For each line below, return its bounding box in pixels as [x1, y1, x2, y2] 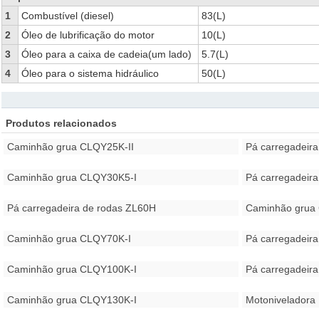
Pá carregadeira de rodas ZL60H [6, 202, 156, 214]
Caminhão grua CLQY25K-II [6, 141, 134, 152]
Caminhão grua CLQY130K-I [6, 294, 137, 305]
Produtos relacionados [5, 117, 117, 129]
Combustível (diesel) [21, 10, 114, 21]
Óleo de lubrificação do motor [21, 29, 155, 41]
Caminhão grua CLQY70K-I [6, 233, 131, 244]
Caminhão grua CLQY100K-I [6, 263, 137, 275]
